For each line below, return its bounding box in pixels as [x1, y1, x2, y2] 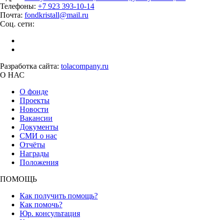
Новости [20, 105, 49, 113]
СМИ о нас [20, 131, 57, 140]
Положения [20, 158, 58, 166]
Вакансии [20, 113, 53, 122]
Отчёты [20, 140, 45, 149]
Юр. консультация [20, 209, 80, 218]
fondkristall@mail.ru [25, 10, 88, 19]
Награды [20, 149, 49, 158]
